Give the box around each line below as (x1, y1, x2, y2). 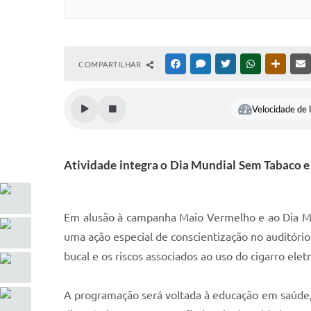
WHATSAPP (258, 60, 298, 68)
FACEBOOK (183, 60, 223, 68)
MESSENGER (208, 60, 251, 68)
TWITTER (233, 60, 265, 68)
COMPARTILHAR (78, 60, 143, 69)
